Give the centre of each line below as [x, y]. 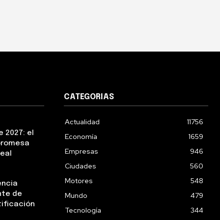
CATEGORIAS [89, 97]
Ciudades [81, 166]
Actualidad [82, 122]
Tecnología [83, 210]
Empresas [82, 151]
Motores [79, 181]
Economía [81, 137]
